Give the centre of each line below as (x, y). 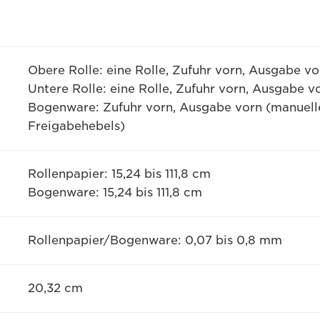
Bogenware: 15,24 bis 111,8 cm (115, 192)
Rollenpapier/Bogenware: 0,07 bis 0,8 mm (155, 240)
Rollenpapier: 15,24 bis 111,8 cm (119, 174)
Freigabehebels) (76, 126)
